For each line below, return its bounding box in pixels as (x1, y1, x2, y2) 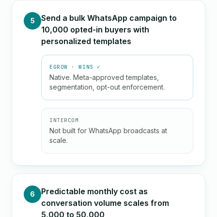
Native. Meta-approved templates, (49, 73, 159, 81)
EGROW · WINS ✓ (49, 63, 101, 70)
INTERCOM (49, 117, 79, 124)
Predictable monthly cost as (41, 186, 148, 196)
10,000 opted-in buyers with (41, 25, 149, 34)
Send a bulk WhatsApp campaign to (41, 13, 177, 23)
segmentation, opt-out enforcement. (49, 83, 165, 91)
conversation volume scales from (41, 198, 169, 208)
